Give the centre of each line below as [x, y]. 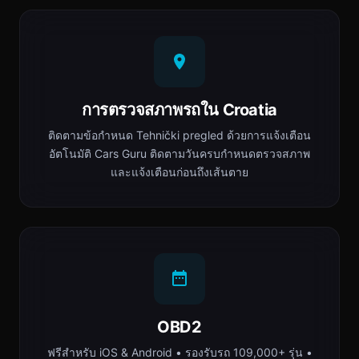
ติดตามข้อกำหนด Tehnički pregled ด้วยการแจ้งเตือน [179, 135]
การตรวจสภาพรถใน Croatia [179, 110]
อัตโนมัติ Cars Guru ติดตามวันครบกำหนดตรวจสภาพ [179, 153]
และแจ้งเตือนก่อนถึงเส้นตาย [179, 172]
